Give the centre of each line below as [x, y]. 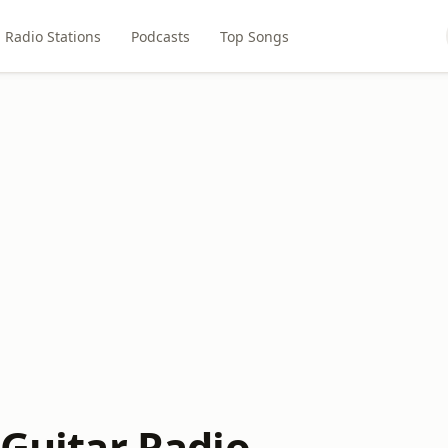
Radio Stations [52, 36]
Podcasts [160, 36]
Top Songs [254, 36]
